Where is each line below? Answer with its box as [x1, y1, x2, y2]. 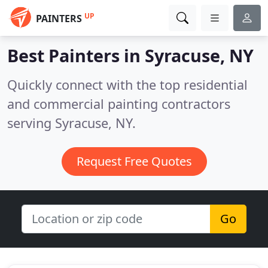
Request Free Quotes [76, 153, 192, 169]
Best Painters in [7, 44, 145, 67]
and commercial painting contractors [7, 95, 230, 112]
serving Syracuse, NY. [7, 114, 136, 132]
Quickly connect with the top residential [7, 76, 248, 93]
